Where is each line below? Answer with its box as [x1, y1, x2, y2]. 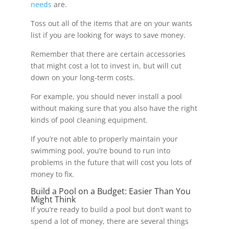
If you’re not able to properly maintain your [30, 134, 178, 144]
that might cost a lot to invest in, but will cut [30, 61, 181, 71]
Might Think [30, 194, 76, 205]
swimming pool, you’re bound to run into [30, 146, 170, 156]
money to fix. [30, 169, 76, 179]
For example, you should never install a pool [30, 91, 182, 102]
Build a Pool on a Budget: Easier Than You [30, 186, 191, 197]
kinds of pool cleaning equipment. [30, 115, 148, 125]
